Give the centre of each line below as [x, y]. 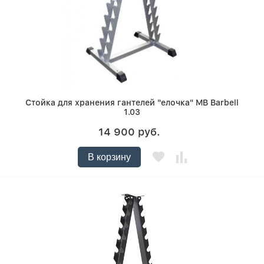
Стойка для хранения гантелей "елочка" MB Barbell [132, 103]
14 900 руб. [129, 132]
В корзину [109, 157]
